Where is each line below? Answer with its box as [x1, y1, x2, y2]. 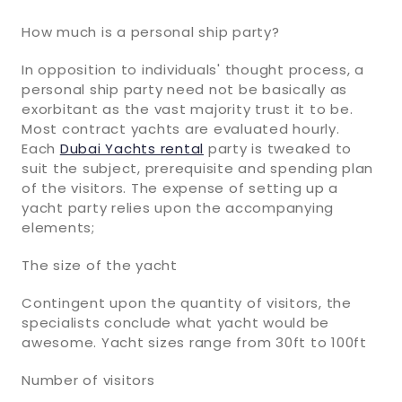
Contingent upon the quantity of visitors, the [22, 293, 352, 312]
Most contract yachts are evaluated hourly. [22, 118, 340, 138]
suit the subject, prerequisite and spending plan [22, 158, 373, 178]
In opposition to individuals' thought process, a [22, 59, 364, 79]
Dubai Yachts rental [59, 138, 204, 158]
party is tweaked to [204, 138, 352, 158]
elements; [22, 217, 95, 237]
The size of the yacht [22, 255, 178, 275]
